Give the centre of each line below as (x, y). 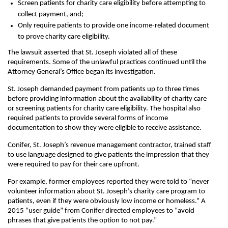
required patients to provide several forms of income (88, 118)
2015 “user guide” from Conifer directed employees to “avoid (101, 211)
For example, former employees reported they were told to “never (108, 182)
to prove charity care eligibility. (64, 37)
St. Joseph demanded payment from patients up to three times (104, 89)
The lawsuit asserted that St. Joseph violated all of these (92, 53)
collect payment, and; (51, 15)
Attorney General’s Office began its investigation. (82, 72)
